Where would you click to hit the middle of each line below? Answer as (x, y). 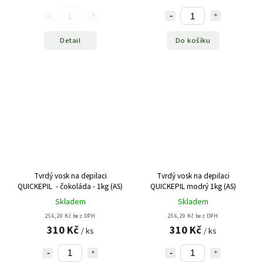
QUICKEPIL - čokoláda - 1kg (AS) (70, 186)
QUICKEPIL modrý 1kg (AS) (193, 186)
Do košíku (193, 40)
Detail (70, 40)
